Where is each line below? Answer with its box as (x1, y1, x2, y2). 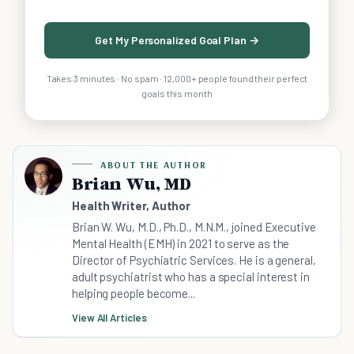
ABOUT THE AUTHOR (100, 158, 207, 171)
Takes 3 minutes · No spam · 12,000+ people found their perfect (46, 72, 308, 84)
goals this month (141, 87, 213, 99)
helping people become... (72, 285, 195, 300)
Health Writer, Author (72, 198, 191, 213)
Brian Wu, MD (72, 172, 191, 194)
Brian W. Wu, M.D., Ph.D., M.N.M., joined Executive (72, 219, 316, 234)
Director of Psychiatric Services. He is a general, (72, 252, 316, 267)
